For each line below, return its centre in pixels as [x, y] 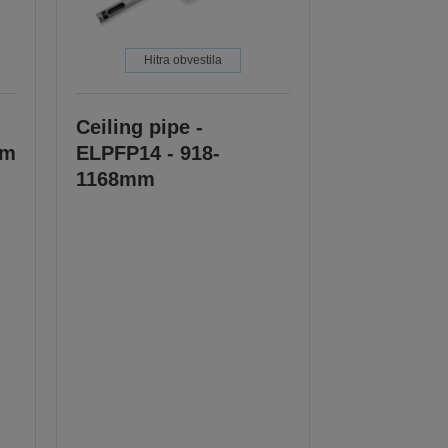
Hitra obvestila [183, 60]
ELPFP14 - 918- [148, 153]
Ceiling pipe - [140, 127]
